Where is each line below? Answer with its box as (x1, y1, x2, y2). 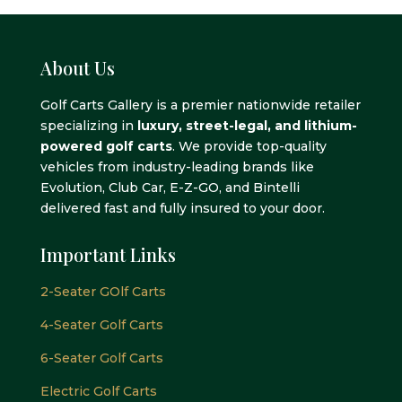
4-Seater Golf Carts (39, 316, 163, 333)
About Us (39, 55, 115, 80)
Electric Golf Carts (39, 382, 157, 399)
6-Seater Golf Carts (39, 349, 163, 366)
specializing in (39, 117, 137, 134)
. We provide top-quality (171, 137, 327, 154)
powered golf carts (39, 137, 172, 154)
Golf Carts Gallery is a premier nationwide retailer (39, 96, 361, 113)
